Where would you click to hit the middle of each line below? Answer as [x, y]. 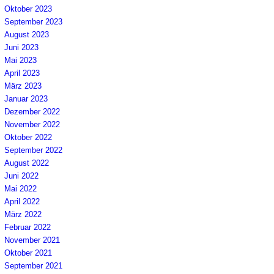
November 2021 [32, 240]
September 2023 [33, 21]
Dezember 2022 [32, 111]
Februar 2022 [28, 227]
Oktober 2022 [28, 137]
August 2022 [27, 163]
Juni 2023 [21, 47]
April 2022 [22, 201]
